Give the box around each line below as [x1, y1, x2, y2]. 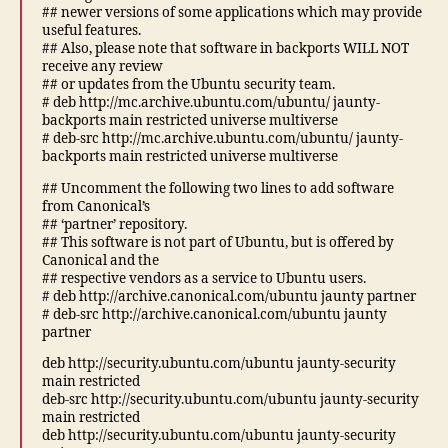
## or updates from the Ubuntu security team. [42, 76, 335, 93]
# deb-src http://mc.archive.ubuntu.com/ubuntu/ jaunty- [42, 130, 403, 147]
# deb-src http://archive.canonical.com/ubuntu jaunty [42, 305, 387, 323]
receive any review [42, 58, 163, 75]
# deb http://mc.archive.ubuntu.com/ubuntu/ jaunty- [42, 94, 380, 111]
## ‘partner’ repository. [42, 215, 187, 233]
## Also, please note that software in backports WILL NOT [42, 40, 409, 57]
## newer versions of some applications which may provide [42, 4, 422, 21]
